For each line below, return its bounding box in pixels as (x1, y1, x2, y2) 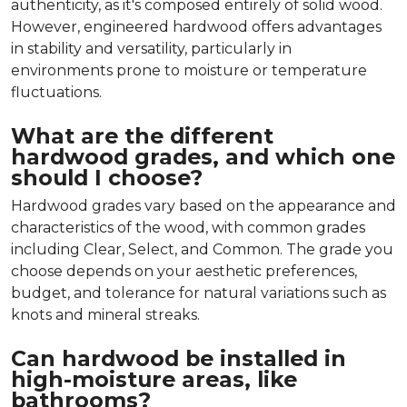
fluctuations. (11, 83, 102, 101)
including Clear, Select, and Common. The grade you (11, 240, 393, 258)
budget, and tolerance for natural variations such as (11, 283, 386, 302)
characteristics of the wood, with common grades (11, 218, 365, 236)
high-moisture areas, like (11, 365, 297, 392)
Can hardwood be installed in (11, 344, 346, 372)
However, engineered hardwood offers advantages (11, 17, 382, 35)
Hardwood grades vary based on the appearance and (11, 196, 396, 214)
